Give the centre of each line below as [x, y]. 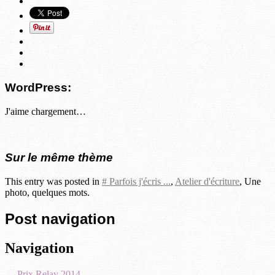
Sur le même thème [59, 158]
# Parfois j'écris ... [136, 182]
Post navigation [60, 219]
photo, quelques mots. [47, 193]
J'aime [17, 111]
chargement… [59, 111]
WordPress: [38, 87]
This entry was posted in [53, 182]
